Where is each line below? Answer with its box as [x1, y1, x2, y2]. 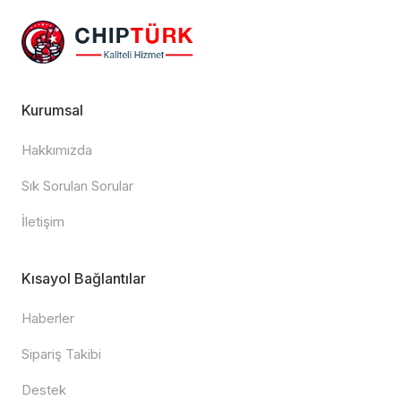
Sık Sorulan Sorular [21, 177, 133, 194]
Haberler [21, 310, 74, 327]
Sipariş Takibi [21, 346, 101, 363]
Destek [21, 381, 66, 398]
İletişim [21, 213, 64, 230]
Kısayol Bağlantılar [21, 269, 146, 287]
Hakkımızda [21, 141, 92, 158]
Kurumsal [21, 101, 83, 119]
